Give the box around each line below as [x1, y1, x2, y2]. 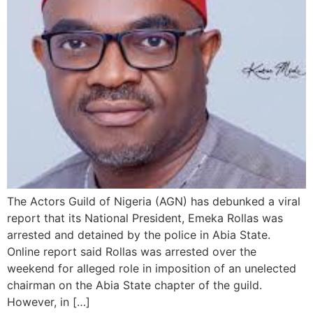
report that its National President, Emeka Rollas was [7, 211, 283, 225]
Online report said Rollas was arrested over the [7, 245, 256, 259]
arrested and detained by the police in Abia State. [7, 228, 270, 242]
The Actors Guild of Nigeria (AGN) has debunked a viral [7, 194, 300, 208]
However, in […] [7, 295, 90, 309]
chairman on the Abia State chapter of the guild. [7, 278, 262, 292]
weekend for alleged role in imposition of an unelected [7, 261, 296, 275]
